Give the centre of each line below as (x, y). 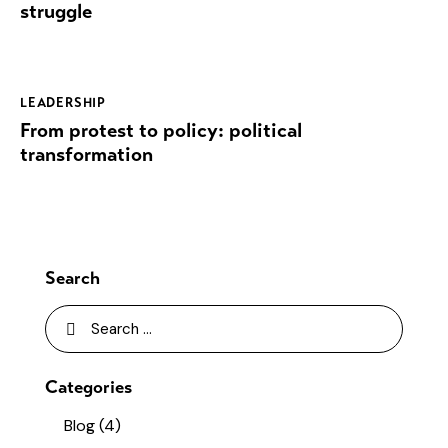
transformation (86, 155)
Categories (88, 386)
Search (72, 278)
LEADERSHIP (63, 102)
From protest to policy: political (161, 131)
